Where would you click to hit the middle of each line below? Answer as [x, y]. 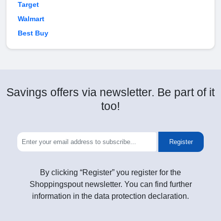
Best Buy [33, 33]
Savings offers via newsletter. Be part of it [110, 92]
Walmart [31, 19]
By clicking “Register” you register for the [110, 173]
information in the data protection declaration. [110, 196]
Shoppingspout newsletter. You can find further [110, 184]
